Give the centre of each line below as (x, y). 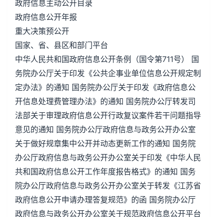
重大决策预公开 (42, 31)
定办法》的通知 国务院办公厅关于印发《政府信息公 (105, 87)
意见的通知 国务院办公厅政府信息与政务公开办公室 (105, 129)
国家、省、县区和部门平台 (62, 45)
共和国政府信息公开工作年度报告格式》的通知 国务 (105, 171)
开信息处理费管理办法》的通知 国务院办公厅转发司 (105, 101)
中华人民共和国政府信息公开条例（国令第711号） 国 (107, 59)
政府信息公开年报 (46, 17)
